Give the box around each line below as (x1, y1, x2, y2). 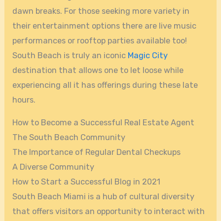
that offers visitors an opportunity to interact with (12, 207, 205, 217)
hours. (12, 95, 36, 105)
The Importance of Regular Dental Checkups (12, 147, 181, 157)
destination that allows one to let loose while (12, 65, 184, 75)
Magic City (128, 50, 168, 60)
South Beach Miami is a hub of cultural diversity (12, 192, 195, 202)
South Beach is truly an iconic (12, 50, 128, 60)
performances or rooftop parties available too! (12, 36, 187, 45)
